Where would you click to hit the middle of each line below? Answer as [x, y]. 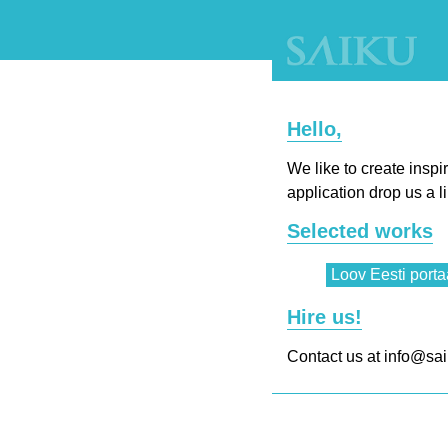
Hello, [314, 128]
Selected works [360, 230]
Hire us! [324, 316]
